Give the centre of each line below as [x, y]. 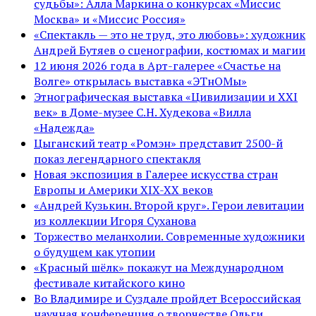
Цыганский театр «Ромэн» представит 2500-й [158, 143]
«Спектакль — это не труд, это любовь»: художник [170, 34]
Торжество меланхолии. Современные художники [169, 236]
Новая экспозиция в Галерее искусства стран [156, 174]
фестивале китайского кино [109, 282]
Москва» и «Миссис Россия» [110, 19]
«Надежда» [64, 127]
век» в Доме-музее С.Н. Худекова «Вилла [142, 112]
